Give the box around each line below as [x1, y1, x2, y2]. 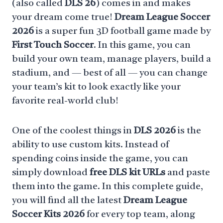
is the [176, 126, 201, 136]
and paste [165, 168, 210, 178]
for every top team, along [85, 210, 195, 220]
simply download [12, 168, 90, 178]
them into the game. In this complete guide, [12, 182, 203, 192]
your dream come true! [12, 13, 114, 22]
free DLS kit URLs [90, 168, 165, 178]
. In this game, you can [94, 41, 191, 50]
